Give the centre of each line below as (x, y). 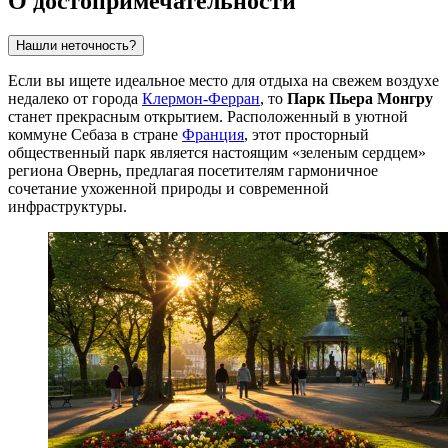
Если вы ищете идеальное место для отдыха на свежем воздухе (223, 80)
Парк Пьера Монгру (360, 98)
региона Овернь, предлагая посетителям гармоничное (193, 170)
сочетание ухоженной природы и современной (168, 188)
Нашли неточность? (76, 45)
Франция (213, 134)
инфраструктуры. (67, 206)
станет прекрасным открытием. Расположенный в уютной (208, 116)
